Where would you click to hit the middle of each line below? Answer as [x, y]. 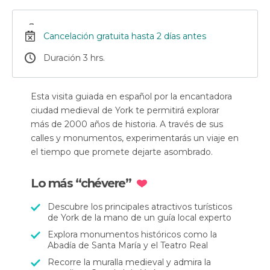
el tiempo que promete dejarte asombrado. [122, 152]
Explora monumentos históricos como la [132, 234]
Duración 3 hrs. [74, 58]
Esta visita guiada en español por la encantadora [131, 96]
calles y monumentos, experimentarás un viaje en [135, 138]
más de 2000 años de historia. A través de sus [127, 124]
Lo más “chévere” [81, 183]
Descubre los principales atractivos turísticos [140, 207]
